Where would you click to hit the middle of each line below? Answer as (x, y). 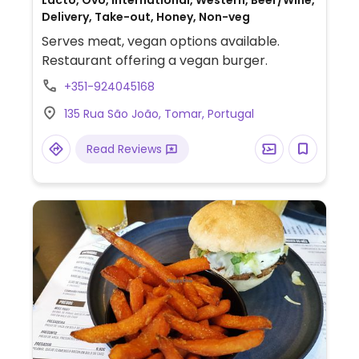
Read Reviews (125, 149)
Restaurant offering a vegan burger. (154, 61)
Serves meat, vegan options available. (160, 41)
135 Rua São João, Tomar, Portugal (159, 114)
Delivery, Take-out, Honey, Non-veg (145, 17)
